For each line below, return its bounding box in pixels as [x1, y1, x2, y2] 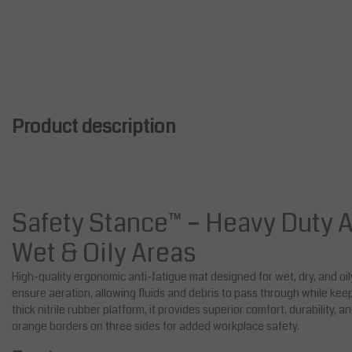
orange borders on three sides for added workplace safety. [12, 318, 299, 335]
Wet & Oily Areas [12, 236, 196, 272]
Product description [12, 113, 176, 141]
